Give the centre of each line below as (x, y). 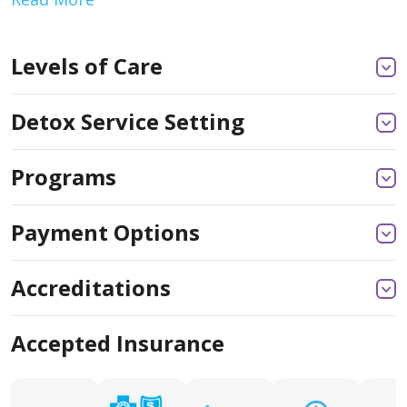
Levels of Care (87, 66)
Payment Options (105, 232)
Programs (64, 177)
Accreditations (91, 288)
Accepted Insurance (118, 343)
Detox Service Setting (128, 121)
